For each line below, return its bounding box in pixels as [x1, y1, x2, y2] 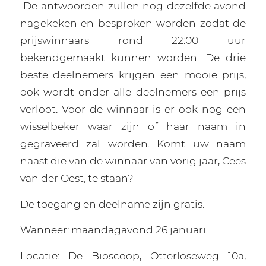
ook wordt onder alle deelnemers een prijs [20, 85, 246, 98]
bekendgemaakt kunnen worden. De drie [20, 50, 246, 64]
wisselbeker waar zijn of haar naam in [20, 119, 246, 132]
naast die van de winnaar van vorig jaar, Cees [20, 154, 246, 167]
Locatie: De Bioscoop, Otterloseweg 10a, [20, 249, 246, 262]
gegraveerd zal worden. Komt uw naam [20, 137, 246, 150]
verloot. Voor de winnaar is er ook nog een [20, 102, 246, 115]
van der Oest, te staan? [20, 171, 134, 184]
